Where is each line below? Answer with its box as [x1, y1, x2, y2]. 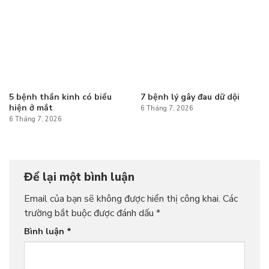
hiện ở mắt [8, 102, 53, 114]
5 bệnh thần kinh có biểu [8, 91, 112, 103]
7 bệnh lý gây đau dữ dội [140, 91, 240, 103]
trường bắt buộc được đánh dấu [24, 206, 156, 220]
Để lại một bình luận [24, 169, 138, 186]
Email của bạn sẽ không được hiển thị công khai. [24, 192, 220, 205]
